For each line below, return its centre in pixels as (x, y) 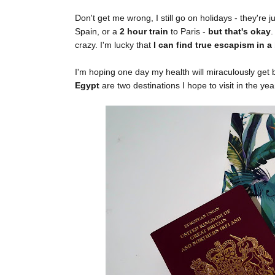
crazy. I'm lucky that (113, 45)
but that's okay (239, 32)
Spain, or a (97, 32)
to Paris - (188, 32)
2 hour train (144, 32)
